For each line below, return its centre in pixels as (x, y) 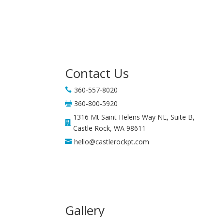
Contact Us (97, 73)
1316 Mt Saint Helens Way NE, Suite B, (134, 117)
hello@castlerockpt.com (112, 141)
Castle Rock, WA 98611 (110, 128)
